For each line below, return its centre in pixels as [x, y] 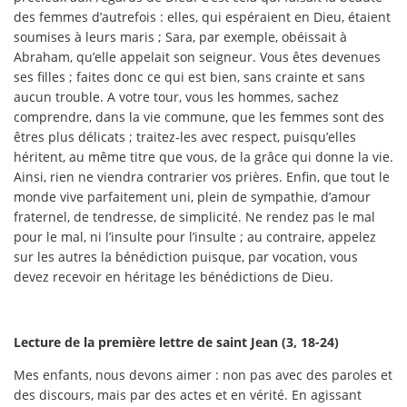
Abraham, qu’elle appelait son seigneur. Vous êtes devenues [197, 56]
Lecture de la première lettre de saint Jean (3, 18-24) [176, 342]
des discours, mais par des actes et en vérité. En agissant [188, 394]
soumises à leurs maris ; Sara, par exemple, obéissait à [180, 36]
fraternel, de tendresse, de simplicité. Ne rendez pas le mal [194, 216]
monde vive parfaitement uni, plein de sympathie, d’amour [192, 196]
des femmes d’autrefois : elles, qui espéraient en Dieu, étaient [202, 16]
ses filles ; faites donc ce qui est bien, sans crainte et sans [189, 76]
